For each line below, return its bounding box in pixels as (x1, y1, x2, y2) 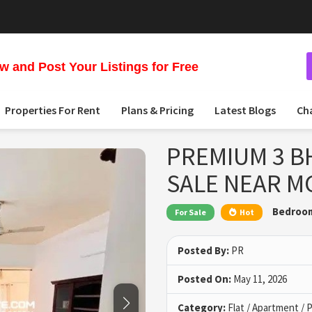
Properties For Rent (5, 103, 100, 117)
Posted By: (178, 244, 229, 258)
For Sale (175, 207, 206, 218)
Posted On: (178, 272, 231, 286)
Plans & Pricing (121, 103, 194, 117)
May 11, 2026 (231, 272, 287, 286)
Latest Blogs (214, 103, 276, 117)
